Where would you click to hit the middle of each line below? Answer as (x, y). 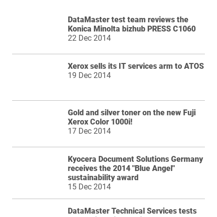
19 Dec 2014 (89, 75)
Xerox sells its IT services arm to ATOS (136, 66)
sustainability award (103, 177)
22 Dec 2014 (89, 38)
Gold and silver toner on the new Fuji (132, 112)
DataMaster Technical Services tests (132, 211)
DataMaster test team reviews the (128, 19)
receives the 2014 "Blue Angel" (121, 168)
